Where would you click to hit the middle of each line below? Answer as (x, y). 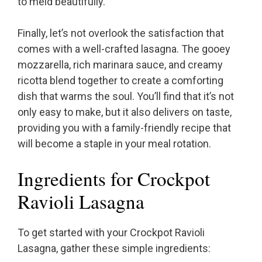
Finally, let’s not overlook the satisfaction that (121, 33)
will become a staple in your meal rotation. (114, 144)
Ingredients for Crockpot (114, 179)
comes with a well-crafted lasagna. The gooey (124, 49)
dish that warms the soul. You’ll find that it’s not (126, 96)
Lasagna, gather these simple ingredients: (114, 249)
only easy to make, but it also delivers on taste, (125, 112)
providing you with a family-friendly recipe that (124, 128)
